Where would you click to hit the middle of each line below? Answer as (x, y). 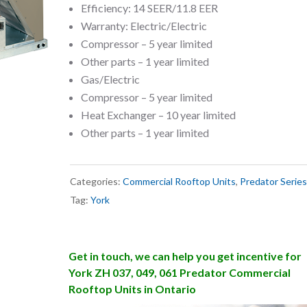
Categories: (96, 181)
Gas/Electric (110, 79)
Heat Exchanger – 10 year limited (158, 114)
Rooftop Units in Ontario (132, 288)
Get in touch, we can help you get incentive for (185, 256)
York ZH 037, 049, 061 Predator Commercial (179, 272)
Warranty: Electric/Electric (144, 25)
